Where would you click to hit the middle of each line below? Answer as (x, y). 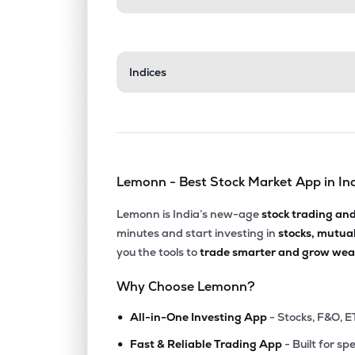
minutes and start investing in (197, 233)
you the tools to (157, 252)
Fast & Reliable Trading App (206, 344)
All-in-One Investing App (199, 317)
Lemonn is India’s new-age (188, 214)
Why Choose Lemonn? (186, 286)
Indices (148, 72)
